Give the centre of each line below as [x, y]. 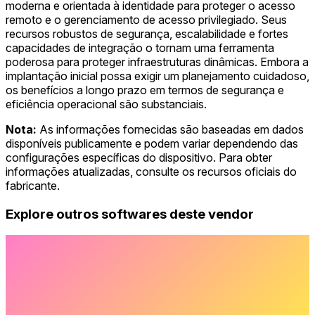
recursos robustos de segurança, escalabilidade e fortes [147, 34]
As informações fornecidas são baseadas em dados [170, 129]
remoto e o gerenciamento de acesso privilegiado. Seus [146, 20]
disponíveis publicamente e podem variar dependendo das [152, 143]
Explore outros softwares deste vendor [130, 214]
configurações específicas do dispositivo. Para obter [139, 157]
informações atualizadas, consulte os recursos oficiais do [151, 172]
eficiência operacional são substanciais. [106, 104]
